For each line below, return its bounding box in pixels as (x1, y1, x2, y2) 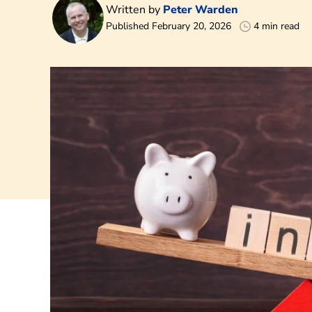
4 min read (253, 19, 299, 33)
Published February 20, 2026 (106, 19, 231, 33)
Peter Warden (163, 2, 238, 18)
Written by (106, 2, 163, 18)
